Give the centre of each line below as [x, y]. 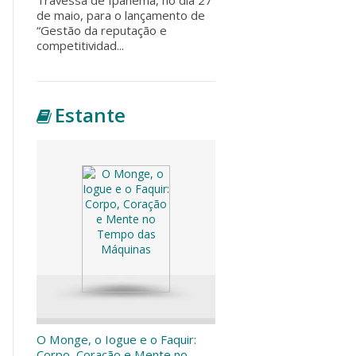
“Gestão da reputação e [102, 30]
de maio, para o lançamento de [121, 15]
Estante [91, 115]
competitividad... [80, 45]
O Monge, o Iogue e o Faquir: [116, 339]
